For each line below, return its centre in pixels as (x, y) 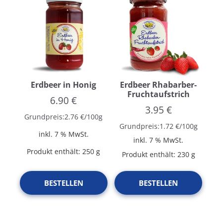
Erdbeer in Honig (64, 84)
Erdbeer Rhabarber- (159, 84)
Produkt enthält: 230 (156, 155)
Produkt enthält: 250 (62, 152)
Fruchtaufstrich (158, 94)
